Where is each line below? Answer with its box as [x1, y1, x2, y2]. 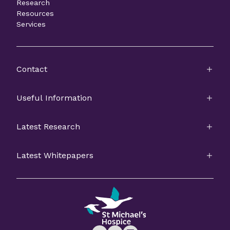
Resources [16, 9, 54, 18]
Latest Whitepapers [16, 150, 93, 161]
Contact [16, 64, 47, 74]
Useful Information [16, 93, 92, 103]
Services [16, 20, 46, 29]
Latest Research [16, 122, 80, 132]
